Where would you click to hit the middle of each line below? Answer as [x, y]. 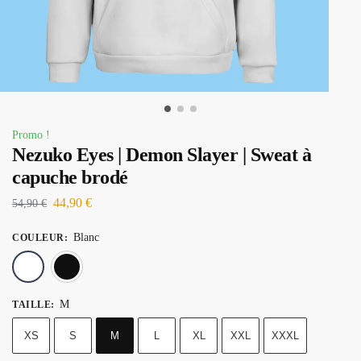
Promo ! [31, 135]
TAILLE [31, 304]
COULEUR [38, 237]
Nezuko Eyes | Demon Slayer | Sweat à [162, 155]
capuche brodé [70, 177]
